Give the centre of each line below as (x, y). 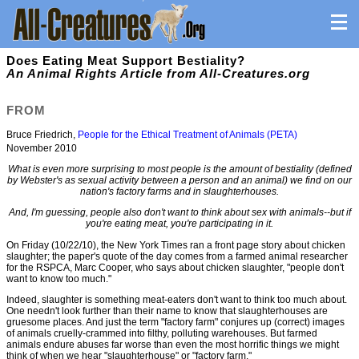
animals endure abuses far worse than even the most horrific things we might (173, 344)
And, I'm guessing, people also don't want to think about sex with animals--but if (179, 213)
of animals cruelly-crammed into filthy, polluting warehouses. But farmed (162, 333)
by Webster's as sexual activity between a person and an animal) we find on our (179, 181)
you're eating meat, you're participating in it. (179, 224)
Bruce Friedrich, (42, 135)
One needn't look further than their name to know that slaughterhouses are (167, 311)
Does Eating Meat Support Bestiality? (126, 61)
